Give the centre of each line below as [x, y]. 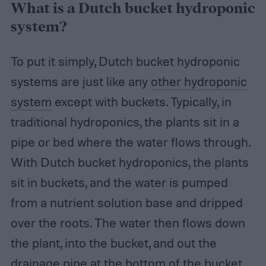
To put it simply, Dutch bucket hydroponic [125, 61]
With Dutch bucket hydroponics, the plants [129, 162]
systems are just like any [80, 82]
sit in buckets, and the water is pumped [119, 183]
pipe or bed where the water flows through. [130, 142]
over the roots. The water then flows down [128, 223]
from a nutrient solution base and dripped [126, 203]
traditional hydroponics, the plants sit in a [125, 122]
